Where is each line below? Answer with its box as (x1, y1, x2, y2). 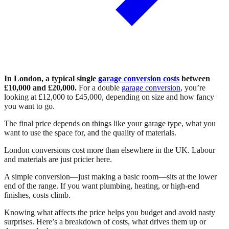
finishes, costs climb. (4, 190, 71, 199)
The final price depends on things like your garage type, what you (4, 119, 216, 128)
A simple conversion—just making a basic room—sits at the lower (4, 172, 217, 181)
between (179, 74, 210, 83)
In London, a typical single (4, 74, 98, 83)
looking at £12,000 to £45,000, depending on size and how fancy (4, 92, 214, 101)
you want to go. (4, 101, 55, 110)
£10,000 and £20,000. (4, 83, 77, 92)
